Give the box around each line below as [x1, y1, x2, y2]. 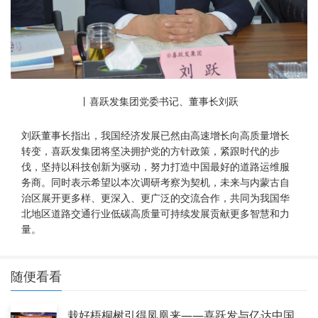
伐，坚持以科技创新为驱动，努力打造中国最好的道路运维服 [21, 159, 290, 173]
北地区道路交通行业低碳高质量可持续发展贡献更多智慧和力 [21, 206, 290, 220]
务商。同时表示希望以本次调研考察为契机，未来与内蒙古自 [21, 175, 290, 189]
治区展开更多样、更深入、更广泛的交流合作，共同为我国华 [21, 190, 290, 204]
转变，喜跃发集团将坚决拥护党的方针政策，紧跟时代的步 [21, 143, 280, 158]
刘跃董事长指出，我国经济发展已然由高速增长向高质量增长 [21, 128, 290, 142]
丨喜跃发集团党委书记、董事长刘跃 [79, 94, 238, 108]
